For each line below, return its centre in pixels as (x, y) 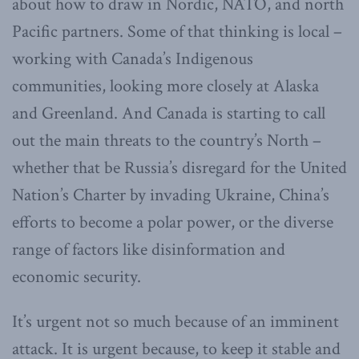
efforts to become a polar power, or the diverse (173, 223)
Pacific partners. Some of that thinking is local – (177, 32)
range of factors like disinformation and (149, 250)
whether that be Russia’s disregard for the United (179, 168)
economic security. (77, 277)
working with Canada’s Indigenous (133, 59)
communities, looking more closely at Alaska (165, 87)
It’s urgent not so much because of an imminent (175, 322)
